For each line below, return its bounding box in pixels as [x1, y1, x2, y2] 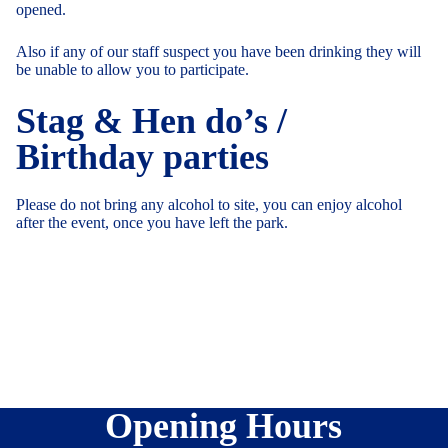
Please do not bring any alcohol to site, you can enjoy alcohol [16, 195, 402, 213]
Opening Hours [105, 405, 343, 446]
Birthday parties [16, 136, 269, 177]
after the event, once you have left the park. [16, 213, 288, 231]
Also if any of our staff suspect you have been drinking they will [16, 42, 421, 60]
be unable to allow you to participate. [16, 60, 249, 78]
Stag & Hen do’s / [16, 100, 287, 141]
